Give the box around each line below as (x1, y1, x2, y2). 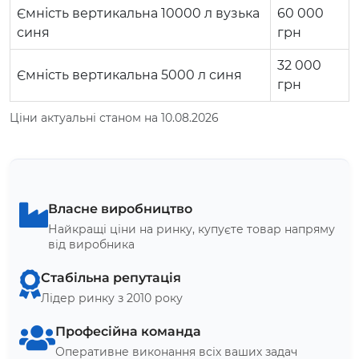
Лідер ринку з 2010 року (41, 290, 183, 305)
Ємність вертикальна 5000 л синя (17, 67, 242, 83)
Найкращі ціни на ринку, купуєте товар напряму (48, 221, 335, 236)
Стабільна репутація (41, 269, 181, 285)
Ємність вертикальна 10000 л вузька (17, 5, 260, 21)
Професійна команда (55, 323, 201, 339)
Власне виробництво (48, 200, 192, 216)
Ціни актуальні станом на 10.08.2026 (10, 110, 219, 125)
